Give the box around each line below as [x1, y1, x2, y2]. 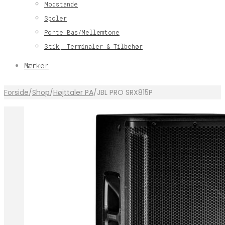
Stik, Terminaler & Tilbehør [44, 42, 143, 50]
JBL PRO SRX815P [97, 87, 153, 97]
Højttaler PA [53, 87, 93, 97]
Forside [4, 87, 29, 97]
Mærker [24, 61, 49, 70]
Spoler [44, 14, 67, 22]
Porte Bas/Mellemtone [44, 28, 120, 36]
